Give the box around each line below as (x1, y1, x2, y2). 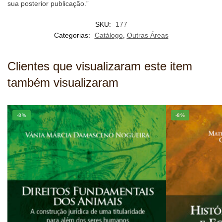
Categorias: (54, 31, 92, 40)
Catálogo (94, 31, 123, 40)
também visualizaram (7, 76, 118, 90)
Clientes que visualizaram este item (7, 59, 192, 73)
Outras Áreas (126, 31, 168, 40)
